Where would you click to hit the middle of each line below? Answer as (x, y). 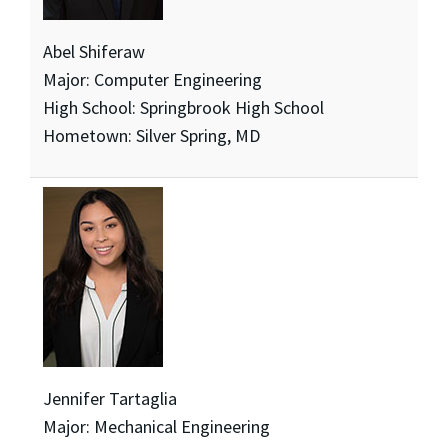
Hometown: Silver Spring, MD (151, 136)
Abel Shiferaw (93, 52)
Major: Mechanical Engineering (156, 427)
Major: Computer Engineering (152, 80)
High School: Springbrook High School (183, 108)
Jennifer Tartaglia (109, 399)
